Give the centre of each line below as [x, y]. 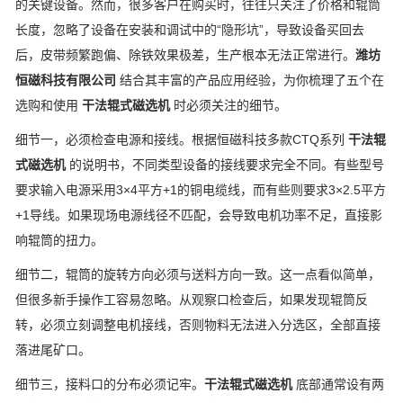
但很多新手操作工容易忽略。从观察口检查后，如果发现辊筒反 [192, 300]
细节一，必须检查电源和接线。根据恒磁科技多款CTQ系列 [182, 139]
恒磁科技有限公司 [66, 80]
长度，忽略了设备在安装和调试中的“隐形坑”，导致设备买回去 [190, 30]
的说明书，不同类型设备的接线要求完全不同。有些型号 [225, 165]
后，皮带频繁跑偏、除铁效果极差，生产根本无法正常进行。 [185, 55]
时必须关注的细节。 [228, 105]
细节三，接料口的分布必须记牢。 [110, 384]
